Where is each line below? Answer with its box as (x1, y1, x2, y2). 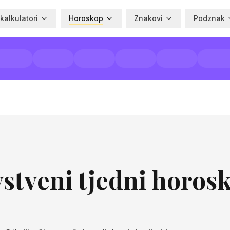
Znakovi (134, 14, 163, 23)
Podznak (194, 14, 225, 23)
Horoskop (69, 14, 103, 23)
